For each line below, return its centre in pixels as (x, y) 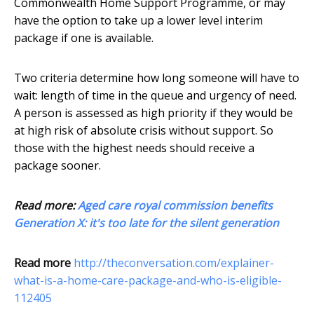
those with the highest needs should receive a (134, 148)
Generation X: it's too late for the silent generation (146, 223)
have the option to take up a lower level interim (138, 21)
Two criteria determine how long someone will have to (157, 78)
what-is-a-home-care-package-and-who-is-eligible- (148, 281)
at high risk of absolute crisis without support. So (144, 131)
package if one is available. (84, 38)
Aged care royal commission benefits (175, 206)
